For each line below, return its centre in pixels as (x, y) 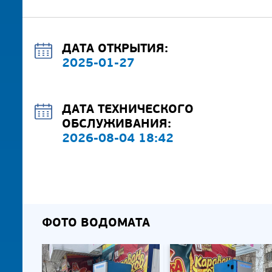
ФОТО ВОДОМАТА (96, 223)
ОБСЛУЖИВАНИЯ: (117, 124)
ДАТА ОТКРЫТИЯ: (115, 49)
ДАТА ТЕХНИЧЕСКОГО (128, 110)
